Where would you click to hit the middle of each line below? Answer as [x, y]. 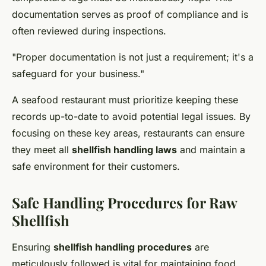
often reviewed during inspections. [89, 31]
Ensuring [33, 247]
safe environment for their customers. [96, 166]
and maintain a [211, 149]
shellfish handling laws [124, 149]
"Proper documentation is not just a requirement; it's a [133, 57]
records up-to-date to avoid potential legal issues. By [131, 116]
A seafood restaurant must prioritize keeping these [125, 99]
